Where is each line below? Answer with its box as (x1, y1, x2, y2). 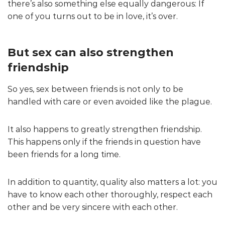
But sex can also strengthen (8, 45, 174, 59)
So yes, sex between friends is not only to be (8, 84, 183, 94)
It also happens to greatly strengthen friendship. (8, 124, 202, 134)
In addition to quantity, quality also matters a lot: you (8, 177, 217, 187)
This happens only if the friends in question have (8, 137, 201, 147)
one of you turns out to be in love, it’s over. (8, 11, 178, 21)
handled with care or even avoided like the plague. (8, 96, 212, 106)
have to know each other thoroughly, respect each (8, 189, 212, 199)
